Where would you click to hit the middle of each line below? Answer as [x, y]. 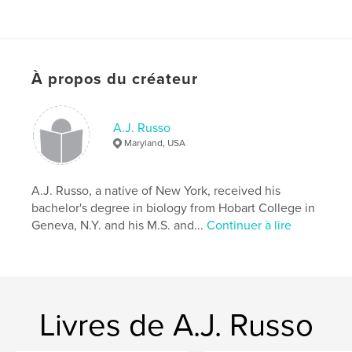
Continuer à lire [249, 225]
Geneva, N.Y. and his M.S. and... [119, 225]
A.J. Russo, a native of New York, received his [156, 191]
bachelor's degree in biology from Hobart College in [174, 208]
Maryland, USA [155, 143]
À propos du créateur [115, 79]
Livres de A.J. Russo [176, 325]
